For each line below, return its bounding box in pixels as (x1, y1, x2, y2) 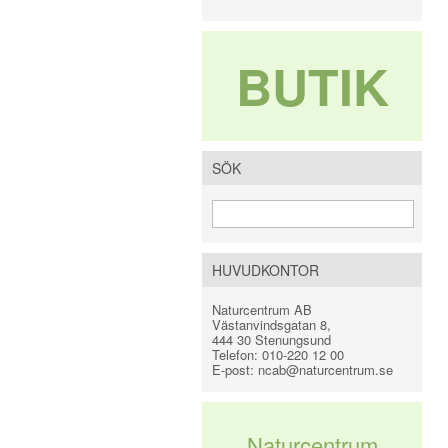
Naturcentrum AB (212, 300, 312, 319)
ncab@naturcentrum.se (258, 360, 393, 379)
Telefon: (212, 345, 262, 364)
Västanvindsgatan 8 (212, 315, 327, 334)
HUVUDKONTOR (212, 260, 319, 280)
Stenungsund (255, 330, 331, 349)
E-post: (212, 360, 258, 379)
